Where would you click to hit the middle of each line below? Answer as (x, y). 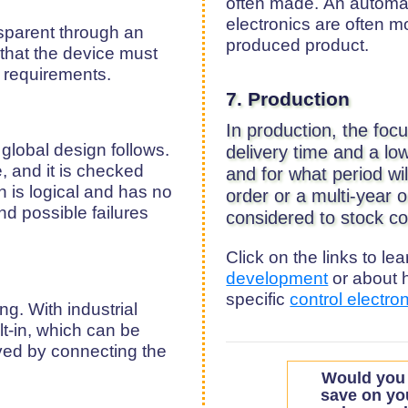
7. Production (288, 99)
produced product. (298, 45)
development (277, 279)
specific (258, 300)
